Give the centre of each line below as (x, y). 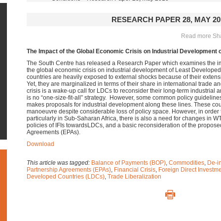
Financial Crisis (135, 170)
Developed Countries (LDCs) (66, 177)
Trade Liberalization (134, 177)
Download (40, 144)
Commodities (186, 163)
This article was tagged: (59, 163)
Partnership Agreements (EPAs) (69, 170)
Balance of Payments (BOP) (129, 163)
